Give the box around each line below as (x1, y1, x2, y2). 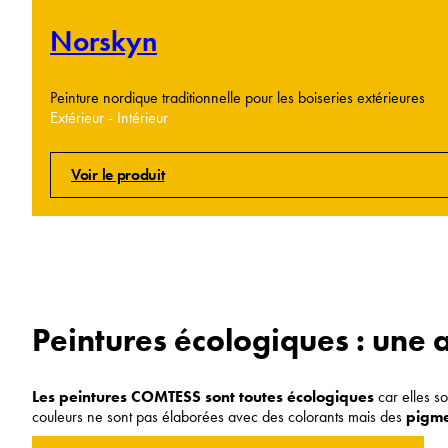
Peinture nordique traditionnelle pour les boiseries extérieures (50, 86, 425, 108)
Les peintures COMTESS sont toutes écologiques (32, 385, 374, 407)
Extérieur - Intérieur (50, 106, 168, 128)
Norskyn (50, 22, 157, 60)
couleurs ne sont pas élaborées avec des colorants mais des (32, 405, 406, 427)
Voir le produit (71, 163, 165, 185)
